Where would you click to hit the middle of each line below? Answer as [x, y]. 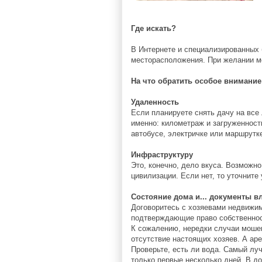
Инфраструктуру [162, 155]
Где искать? [154, 28]
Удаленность [155, 102]
